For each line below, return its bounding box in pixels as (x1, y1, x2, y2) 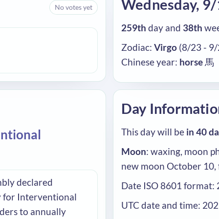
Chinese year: (121, 56, 179, 67)
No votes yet (55, 2, 92, 11)
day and (146, 22, 183, 33)
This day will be (121, 126, 186, 137)
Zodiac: (121, 42, 154, 53)
